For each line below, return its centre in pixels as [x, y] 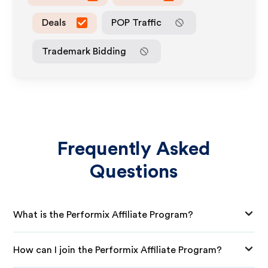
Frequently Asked [134, 149]
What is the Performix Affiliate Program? [103, 214]
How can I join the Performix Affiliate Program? [118, 250]
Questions [134, 172]
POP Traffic [137, 22]
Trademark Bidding [84, 51]
